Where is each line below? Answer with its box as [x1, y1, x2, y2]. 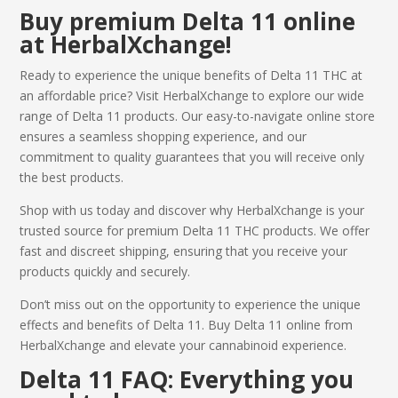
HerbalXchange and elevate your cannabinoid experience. [20, 336, 347, 354]
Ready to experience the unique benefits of [20, 66, 271, 84]
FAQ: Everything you [115, 362, 354, 395]
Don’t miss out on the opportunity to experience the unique [20, 295, 362, 313]
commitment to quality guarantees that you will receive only [20, 147, 365, 165]
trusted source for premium [20, 221, 179, 239]
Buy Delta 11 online [208, 315, 322, 333]
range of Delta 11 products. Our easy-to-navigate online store [20, 107, 376, 124]
